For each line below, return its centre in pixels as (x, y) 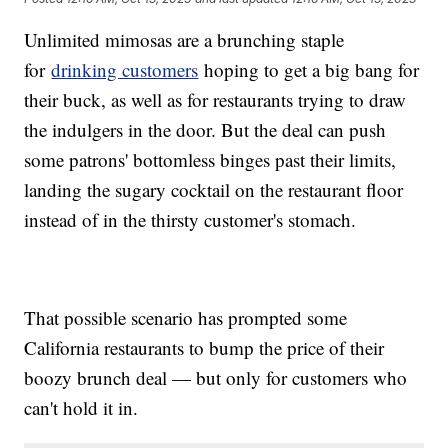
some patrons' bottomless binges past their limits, (210, 160)
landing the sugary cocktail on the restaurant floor (214, 190)
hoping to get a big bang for (309, 70)
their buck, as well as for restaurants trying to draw (215, 100)
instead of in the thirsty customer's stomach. (190, 220)
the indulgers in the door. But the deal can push (205, 130)
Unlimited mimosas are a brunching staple (184, 40)
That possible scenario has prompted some (186, 318)
